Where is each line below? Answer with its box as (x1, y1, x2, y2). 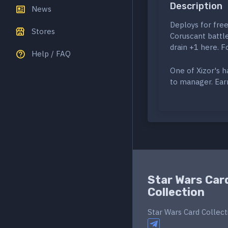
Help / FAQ (32, 48, 71, 59)
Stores (32, 26, 55, 36)
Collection (148, 185, 205, 199)
